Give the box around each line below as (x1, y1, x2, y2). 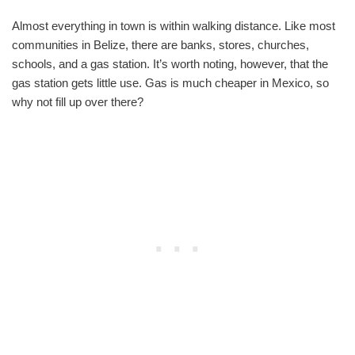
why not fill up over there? (12, 95, 143, 109)
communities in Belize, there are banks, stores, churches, (12, 38, 309, 52)
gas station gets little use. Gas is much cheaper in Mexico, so (12, 76, 329, 90)
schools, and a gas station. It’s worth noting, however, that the (12, 57, 328, 71)
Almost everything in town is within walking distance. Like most (12, 19, 335, 33)
